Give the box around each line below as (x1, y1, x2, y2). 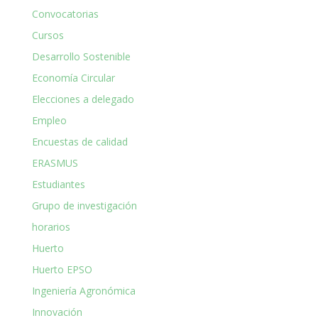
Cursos (31, 28, 64, 42)
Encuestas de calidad (31, 134, 128, 148)
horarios (31, 219, 70, 234)
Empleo (31, 113, 67, 127)
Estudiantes (31, 177, 85, 191)
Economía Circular (31, 70, 115, 84)
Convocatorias (31, 6, 99, 21)
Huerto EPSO (31, 262, 92, 276)
